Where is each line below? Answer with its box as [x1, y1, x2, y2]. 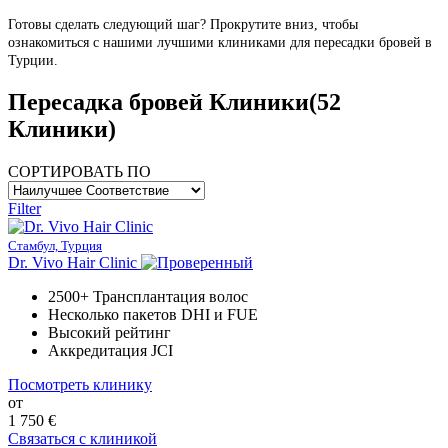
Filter [8, 199, 41, 217]
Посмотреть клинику [8, 375, 152, 393]
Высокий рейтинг [48, 323, 171, 341]
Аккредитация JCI [48, 341, 173, 359]
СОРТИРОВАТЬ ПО [8, 162, 151, 180]
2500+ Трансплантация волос [48, 287, 248, 305]
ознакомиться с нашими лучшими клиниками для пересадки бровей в [8, 34, 432, 50]
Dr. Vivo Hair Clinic [8, 253, 137, 271]
